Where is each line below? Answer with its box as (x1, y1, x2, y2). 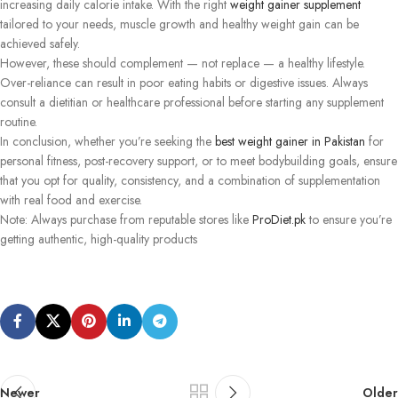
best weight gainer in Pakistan (211, 131, 365, 150)
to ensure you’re (306, 210, 392, 228)
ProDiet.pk (249, 210, 306, 228)
